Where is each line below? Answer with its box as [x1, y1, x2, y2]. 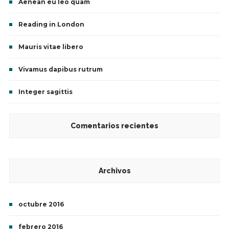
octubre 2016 [18, 200, 64, 209]
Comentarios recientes [71, 122, 158, 130]
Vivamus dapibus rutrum [18, 65, 103, 74]
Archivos [98, 167, 131, 175]
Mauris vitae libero [18, 43, 83, 51]
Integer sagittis [18, 88, 73, 96]
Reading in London [18, 20, 84, 29]
